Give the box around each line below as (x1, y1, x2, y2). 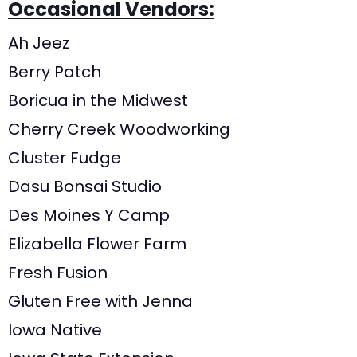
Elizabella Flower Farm (8, 232, 186, 255)
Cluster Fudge (8, 146, 121, 169)
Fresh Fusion (8, 261, 108, 284)
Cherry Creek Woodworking (8, 117, 230, 140)
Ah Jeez (8, 31, 69, 54)
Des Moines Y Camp (8, 203, 170, 226)
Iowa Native (8, 318, 102, 341)
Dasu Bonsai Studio (8, 175, 162, 198)
